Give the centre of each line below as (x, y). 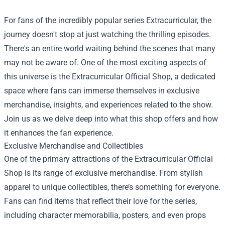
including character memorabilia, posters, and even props (105, 215)
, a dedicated (193, 76)
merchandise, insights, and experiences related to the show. (108, 104)
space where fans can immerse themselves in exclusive (102, 90)
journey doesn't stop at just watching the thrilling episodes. (107, 34)
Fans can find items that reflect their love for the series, (100, 201)
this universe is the (38, 76)
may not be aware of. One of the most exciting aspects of (105, 62)
